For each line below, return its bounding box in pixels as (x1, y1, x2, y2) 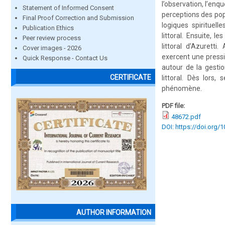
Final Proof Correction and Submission (23, 14, 134, 22)
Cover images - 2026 (23, 44, 81, 52)
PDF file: (162, 102, 186, 109)
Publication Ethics (23, 24, 74, 32)
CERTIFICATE (110, 73, 151, 82)
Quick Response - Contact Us (23, 54, 107, 62)
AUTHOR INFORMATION (76, 208, 151, 217)
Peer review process (23, 34, 81, 42)
